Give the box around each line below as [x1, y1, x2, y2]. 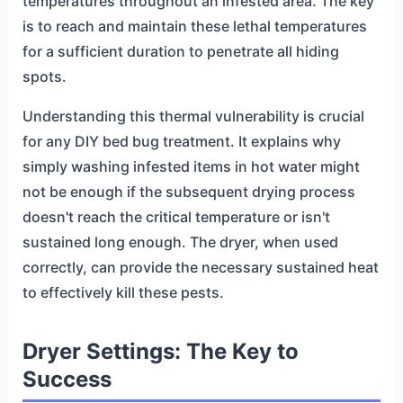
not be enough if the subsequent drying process [22, 182, 355, 201]
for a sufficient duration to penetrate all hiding [22, 41, 339, 60]
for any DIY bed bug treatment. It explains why [22, 131, 341, 150]
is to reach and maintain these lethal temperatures [22, 16, 367, 35]
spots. [22, 67, 67, 85]
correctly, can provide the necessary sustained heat [22, 257, 379, 276]
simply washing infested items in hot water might [22, 157, 360, 175]
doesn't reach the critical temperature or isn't [22, 207, 330, 226]
